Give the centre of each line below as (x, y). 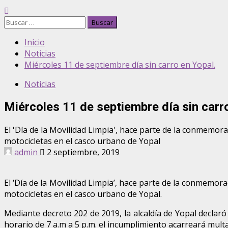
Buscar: (18, 21)
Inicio (35, 42)
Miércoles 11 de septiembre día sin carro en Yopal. (120, 65)
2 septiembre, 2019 (82, 152)
